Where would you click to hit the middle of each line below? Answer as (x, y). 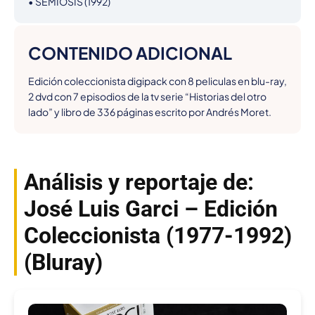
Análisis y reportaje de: (139, 182)
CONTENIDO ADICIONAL (130, 53)
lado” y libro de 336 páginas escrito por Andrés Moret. (150, 112)
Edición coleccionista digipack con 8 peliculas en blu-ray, (157, 81)
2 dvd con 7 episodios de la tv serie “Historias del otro (147, 97)
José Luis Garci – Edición (151, 209)
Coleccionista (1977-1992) (158, 236)
